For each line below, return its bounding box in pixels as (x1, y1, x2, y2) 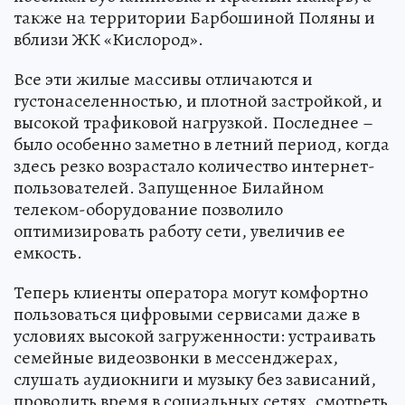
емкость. (14, 240, 82, 266)
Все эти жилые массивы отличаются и (14, 67, 313, 92)
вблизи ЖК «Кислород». (14, 27, 203, 52)
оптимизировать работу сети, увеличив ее (14, 219, 345, 244)
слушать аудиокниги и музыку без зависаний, (14, 367, 376, 392)
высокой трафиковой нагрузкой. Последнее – (14, 110, 373, 136)
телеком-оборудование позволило (14, 197, 283, 222)
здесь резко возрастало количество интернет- (14, 154, 375, 179)
